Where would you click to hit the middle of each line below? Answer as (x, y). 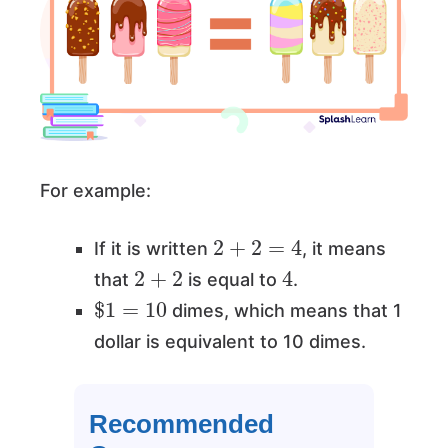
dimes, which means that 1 (285, 311)
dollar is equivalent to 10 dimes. (232, 342)
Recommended (181, 424)
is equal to (232, 280)
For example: (98, 191)
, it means (344, 249)
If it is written (153, 249)
